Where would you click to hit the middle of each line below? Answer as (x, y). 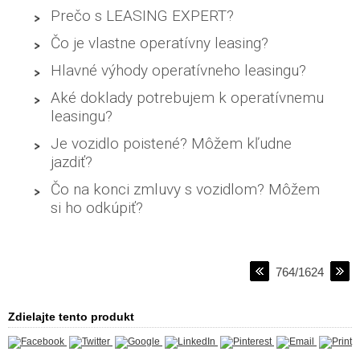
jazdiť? (72, 162)
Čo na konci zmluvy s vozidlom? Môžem (186, 189)
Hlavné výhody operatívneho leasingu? (179, 70)
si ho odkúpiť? (97, 207)
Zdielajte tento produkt (71, 317)
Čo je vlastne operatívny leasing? (160, 43)
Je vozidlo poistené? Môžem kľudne (172, 143)
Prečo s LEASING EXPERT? (143, 15)
